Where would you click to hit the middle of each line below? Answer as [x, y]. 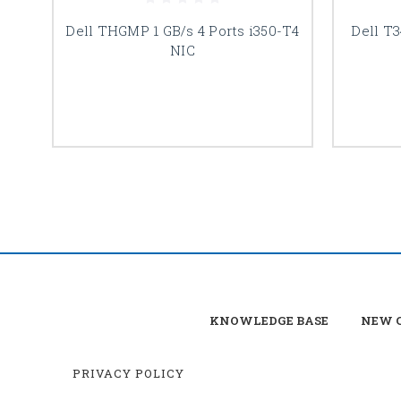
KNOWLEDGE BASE [269, 320]
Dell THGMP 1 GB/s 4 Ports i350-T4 [183, 30]
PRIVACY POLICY [128, 373]
